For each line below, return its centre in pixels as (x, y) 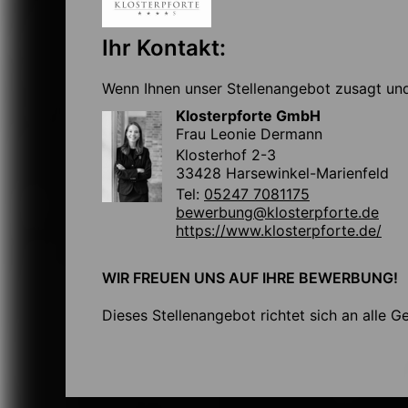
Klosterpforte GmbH (248, 115)
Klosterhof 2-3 (226, 154)
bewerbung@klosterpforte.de (277, 212)
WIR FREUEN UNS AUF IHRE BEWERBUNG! (250, 277)
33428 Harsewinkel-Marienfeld (282, 173)
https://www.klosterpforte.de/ (279, 230)
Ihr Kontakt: (164, 48)
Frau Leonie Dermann (249, 133)
